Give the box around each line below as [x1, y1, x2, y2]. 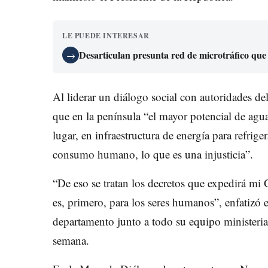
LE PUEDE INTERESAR [62, 31, 150, 41]
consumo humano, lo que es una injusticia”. [53, 147, 253, 162]
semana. [53, 233, 89, 248]
